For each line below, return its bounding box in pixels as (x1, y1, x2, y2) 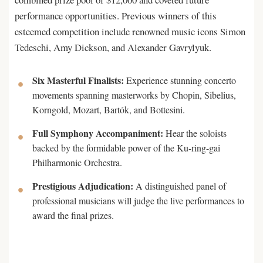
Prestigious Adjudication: (32, 179, 133, 193)
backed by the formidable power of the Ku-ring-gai (32, 141, 220, 154)
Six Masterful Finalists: (32, 73, 124, 87)
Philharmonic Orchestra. (32, 156, 122, 168)
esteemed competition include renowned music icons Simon (15, 25, 245, 38)
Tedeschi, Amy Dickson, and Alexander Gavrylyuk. (15, 41, 211, 54)
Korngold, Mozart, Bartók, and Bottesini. (32, 103, 185, 116)
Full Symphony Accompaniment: (32, 126, 163, 140)
